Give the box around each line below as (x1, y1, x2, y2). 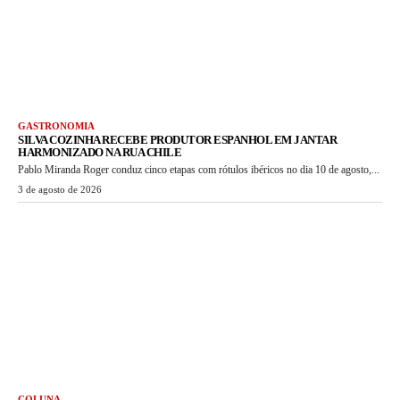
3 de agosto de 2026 (18, 183, 102, 195)
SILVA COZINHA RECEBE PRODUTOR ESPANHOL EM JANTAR (18, 132, 337, 146)
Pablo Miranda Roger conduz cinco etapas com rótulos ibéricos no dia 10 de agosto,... (18, 162, 379, 176)
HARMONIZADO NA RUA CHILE (18, 145, 181, 159)
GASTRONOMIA (18, 120, 95, 131)
